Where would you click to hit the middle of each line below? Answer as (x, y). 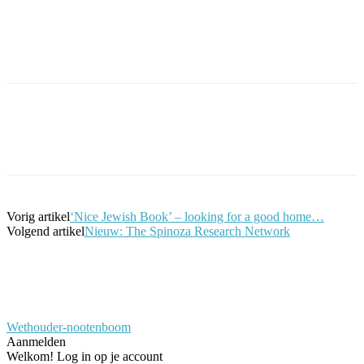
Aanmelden (36, 341)
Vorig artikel (38, 216)
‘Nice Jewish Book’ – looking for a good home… (197, 216)
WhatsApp (334, 140)
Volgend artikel (45, 231)
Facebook (61, 140)
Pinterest (239, 140)
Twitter (151, 140)
